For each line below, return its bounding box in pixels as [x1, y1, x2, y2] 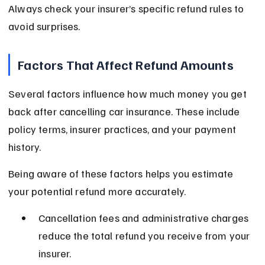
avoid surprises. [8, 20, 80, 33]
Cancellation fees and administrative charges [38, 211, 251, 225]
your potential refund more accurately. [8, 185, 186, 198]
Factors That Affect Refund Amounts [18, 56, 234, 73]
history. [8, 140, 41, 154]
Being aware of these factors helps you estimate [8, 167, 236, 180]
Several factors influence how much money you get [8, 87, 249, 101]
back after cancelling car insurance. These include [8, 105, 243, 118]
